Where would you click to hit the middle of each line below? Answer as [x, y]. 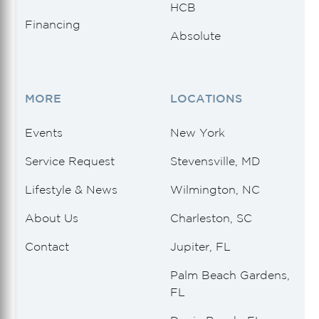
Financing [53, 25]
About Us [52, 218]
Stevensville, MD [215, 161]
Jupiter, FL [200, 247]
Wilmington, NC [215, 190]
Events [44, 133]
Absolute [195, 36]
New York [198, 133]
